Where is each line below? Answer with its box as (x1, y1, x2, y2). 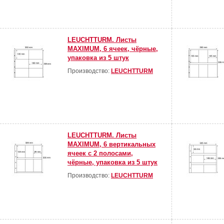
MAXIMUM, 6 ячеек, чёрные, (67, 45, 158, 53)
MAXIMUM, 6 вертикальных (67, 140, 155, 148)
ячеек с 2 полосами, (67, 149, 133, 157)
